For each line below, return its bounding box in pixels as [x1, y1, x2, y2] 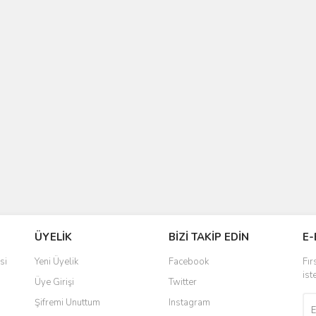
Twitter [169, 276, 197, 288]
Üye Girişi [35, 276, 74, 288]
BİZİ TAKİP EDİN [169, 230, 249, 244]
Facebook [169, 255, 209, 268]
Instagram [169, 296, 210, 309]
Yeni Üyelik [35, 255, 78, 268]
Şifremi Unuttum [35, 296, 100, 309]
